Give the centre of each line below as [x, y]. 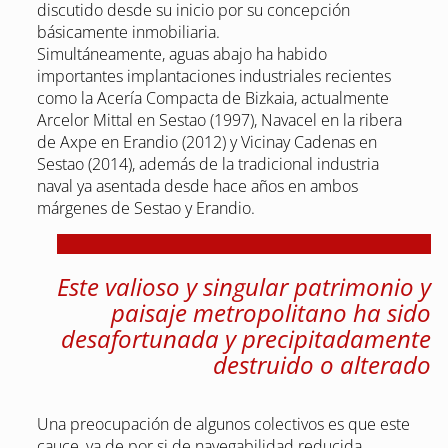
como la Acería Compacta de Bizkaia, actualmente [212, 98]
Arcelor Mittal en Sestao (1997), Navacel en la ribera [219, 120]
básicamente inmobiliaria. [128, 32]
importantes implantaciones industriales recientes [213, 76]
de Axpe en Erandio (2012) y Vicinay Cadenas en [206, 142]
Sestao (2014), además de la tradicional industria [207, 164]
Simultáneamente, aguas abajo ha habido [181, 54]
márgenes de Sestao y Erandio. [145, 208]
